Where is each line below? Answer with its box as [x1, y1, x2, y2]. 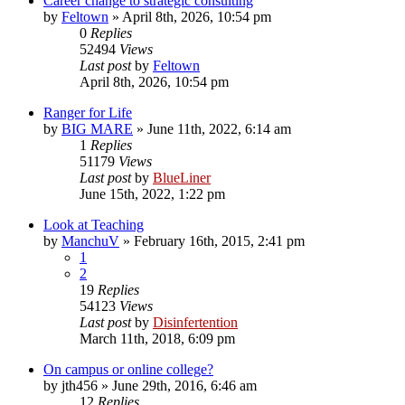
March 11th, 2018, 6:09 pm [80, 330, 235, 346]
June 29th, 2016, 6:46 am [112, 377, 257, 393]
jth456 [61, 377, 98, 393]
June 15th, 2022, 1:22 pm [80, 185, 225, 202]
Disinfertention [153, 314, 238, 330]
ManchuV [61, 232, 119, 249]
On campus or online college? [43, 361, 213, 377]
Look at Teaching [43, 216, 144, 232]
